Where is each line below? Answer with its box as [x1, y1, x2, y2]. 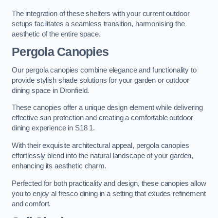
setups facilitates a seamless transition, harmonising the [12, 19, 185, 28]
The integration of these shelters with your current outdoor [12, 9, 190, 18]
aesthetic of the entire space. [12, 30, 101, 38]
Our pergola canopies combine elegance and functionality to [12, 66, 197, 74]
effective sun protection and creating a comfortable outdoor [12, 114, 193, 122]
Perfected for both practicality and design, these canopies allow [12, 179, 206, 187]
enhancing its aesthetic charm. [12, 162, 107, 170]
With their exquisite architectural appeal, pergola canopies [12, 141, 189, 149]
